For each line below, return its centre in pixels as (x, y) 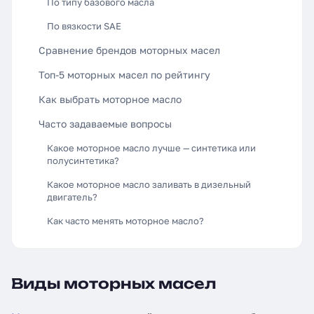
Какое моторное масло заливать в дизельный (149, 184)
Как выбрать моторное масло (110, 99)
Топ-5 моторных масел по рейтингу (124, 75)
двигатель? (72, 197)
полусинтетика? (83, 161)
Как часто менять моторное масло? (125, 221)
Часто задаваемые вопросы (105, 124)
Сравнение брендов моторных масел (129, 50)
